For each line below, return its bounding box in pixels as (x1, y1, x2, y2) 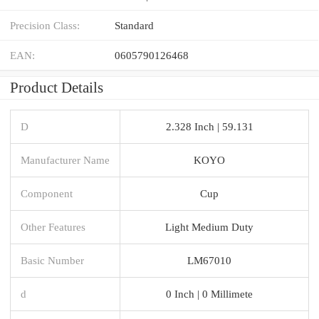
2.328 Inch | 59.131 (165, 120, 253, 132)
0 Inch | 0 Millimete (166, 287, 253, 300)
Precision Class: (10, 19, 80, 31)
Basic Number (21, 253, 84, 266)
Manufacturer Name (21, 153, 110, 166)
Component (21, 187, 73, 199)
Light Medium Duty (165, 220, 253, 233)
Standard (115, 19, 154, 31)
